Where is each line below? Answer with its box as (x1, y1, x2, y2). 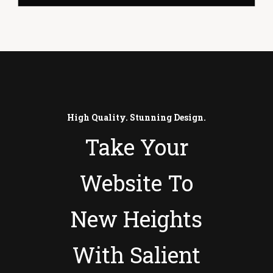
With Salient (73, 239, 200, 269)
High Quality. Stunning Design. (67, 111, 206, 123)
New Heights (71, 204, 202, 233)
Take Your (84, 132, 189, 161)
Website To (80, 168, 193, 197)
